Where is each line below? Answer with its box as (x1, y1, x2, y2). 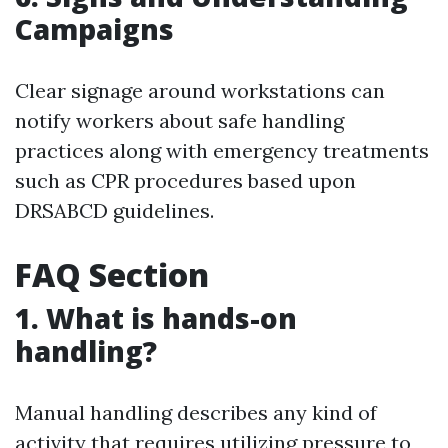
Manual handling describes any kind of (15, 400, 377, 426)
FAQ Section (15, 253, 209, 297)
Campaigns (15, 10, 174, 49)
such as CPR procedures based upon (15, 168, 356, 194)
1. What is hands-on (15, 299, 297, 338)
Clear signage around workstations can (15, 78, 385, 104)
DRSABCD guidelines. (15, 198, 214, 224)
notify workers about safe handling (15, 108, 344, 134)
